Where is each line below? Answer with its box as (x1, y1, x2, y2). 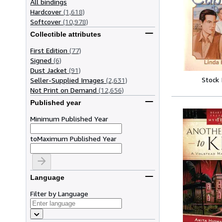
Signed (30, 55, 52, 64)
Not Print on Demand (30, 85, 97, 94)
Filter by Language (30, 189, 88, 198)
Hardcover (30, 7, 61, 16)
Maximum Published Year (37, 134, 116, 143)
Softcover (30, 17, 61, 26)
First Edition (30, 46, 67, 55)
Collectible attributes (30, 30, 101, 39)
